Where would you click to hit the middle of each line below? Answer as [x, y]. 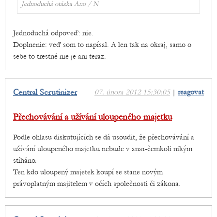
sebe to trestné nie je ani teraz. [60, 56]
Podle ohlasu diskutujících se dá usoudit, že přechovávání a [104, 137]
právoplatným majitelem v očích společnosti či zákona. [97, 184]
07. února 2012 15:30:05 [132, 92]
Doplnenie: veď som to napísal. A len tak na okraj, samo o [102, 45]
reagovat [191, 92]
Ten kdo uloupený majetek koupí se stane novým [88, 172]
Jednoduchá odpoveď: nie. [53, 33]
